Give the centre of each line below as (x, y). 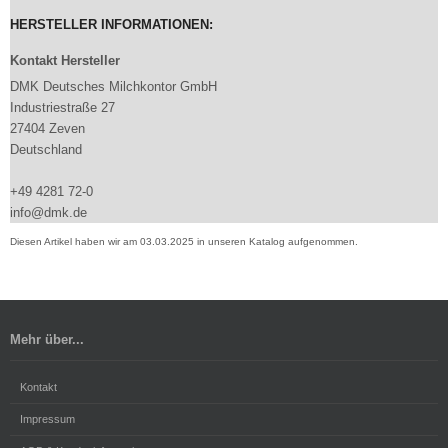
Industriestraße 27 (62, 107)
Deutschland (46, 149)
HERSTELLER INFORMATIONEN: (111, 24)
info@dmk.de (48, 212)
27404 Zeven (47, 128)
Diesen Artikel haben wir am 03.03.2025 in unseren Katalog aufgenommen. (184, 241)
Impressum (47, 418)
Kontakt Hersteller (65, 60)
